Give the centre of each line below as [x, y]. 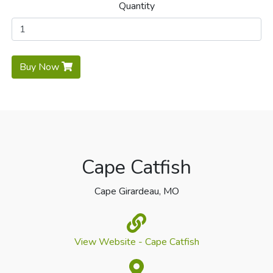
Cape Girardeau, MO [136, 191]
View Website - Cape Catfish [136, 242]
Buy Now [41, 67]
